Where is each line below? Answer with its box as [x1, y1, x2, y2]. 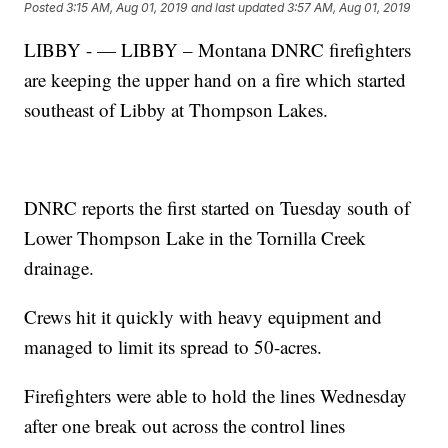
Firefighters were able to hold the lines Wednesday [24, 383, 408, 408]
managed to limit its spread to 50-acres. [24, 334, 323, 359]
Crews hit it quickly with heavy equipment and [24, 304, 383, 329]
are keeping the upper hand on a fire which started [24, 67, 407, 92]
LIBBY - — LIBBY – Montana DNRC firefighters [24, 37, 412, 62]
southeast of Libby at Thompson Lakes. [24, 97, 329, 122]
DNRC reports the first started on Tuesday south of [24, 195, 411, 220]
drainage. [24, 255, 95, 280]
